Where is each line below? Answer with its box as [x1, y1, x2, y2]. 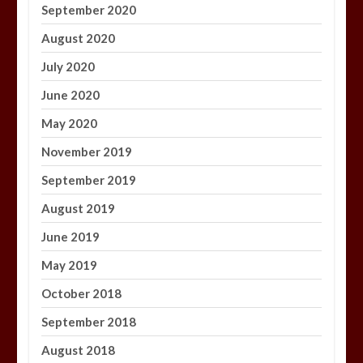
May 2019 [41, 258, 98, 273]
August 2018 [41, 343, 116, 358]
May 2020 [41, 116, 98, 131]
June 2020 [41, 88, 100, 103]
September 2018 [41, 314, 137, 330]
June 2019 [41, 229, 100, 245]
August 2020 [41, 31, 116, 46]
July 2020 [41, 59, 96, 75]
